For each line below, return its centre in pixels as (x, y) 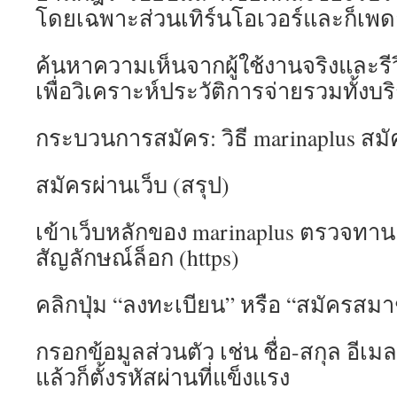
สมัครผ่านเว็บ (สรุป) (132, 184)
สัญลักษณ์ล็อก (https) (137, 257)
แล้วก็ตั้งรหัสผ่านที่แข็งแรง (163, 377)
